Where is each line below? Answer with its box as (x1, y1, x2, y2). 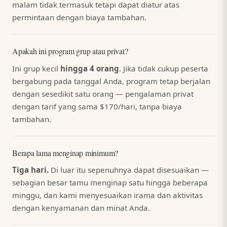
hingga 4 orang (60, 63, 119, 73)
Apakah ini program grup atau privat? (12, 46, 128, 57)
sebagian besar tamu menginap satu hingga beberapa (12, 177, 208, 188)
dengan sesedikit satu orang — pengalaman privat (12, 88, 194, 99)
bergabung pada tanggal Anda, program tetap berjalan (12, 75, 210, 86)
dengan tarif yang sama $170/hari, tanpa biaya (12, 101, 182, 111)
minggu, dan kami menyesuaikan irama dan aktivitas (12, 190, 203, 201)
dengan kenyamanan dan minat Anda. (12, 203, 150, 213)
